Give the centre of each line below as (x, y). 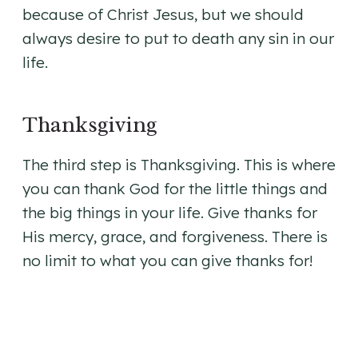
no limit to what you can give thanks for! (167, 261)
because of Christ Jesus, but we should (163, 15)
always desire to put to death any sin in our (178, 39)
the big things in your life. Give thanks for (170, 213)
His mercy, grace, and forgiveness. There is (175, 237)
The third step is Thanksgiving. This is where (179, 165)
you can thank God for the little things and (175, 189)
